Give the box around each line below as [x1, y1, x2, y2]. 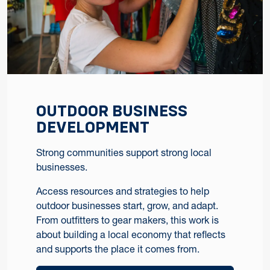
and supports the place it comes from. [36, 242, 199, 255]
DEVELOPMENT [36, 118, 149, 136]
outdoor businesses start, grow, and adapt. [36, 199, 218, 212]
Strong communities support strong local [36, 146, 212, 159]
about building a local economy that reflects [36, 228, 225, 240]
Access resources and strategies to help [36, 184, 209, 197]
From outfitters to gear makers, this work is [36, 213, 219, 226]
